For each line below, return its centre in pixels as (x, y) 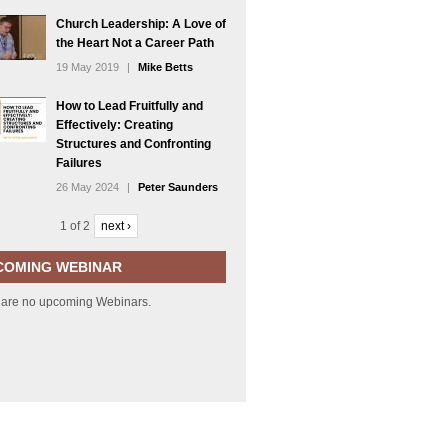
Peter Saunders (178, 187)
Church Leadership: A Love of (141, 24)
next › (115, 226)
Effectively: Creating (114, 125)
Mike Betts (165, 67)
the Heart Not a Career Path (135, 43)
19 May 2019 (87, 67)
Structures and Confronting (133, 144)
